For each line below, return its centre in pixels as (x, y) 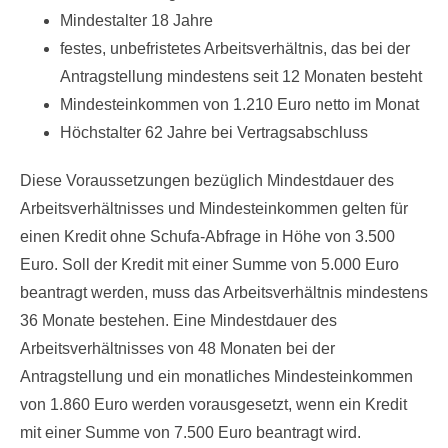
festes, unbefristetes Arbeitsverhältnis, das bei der (235, 48)
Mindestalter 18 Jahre (136, 20)
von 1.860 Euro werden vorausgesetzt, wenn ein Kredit (213, 404)
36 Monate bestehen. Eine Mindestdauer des (178, 320)
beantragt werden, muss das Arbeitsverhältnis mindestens (224, 292)
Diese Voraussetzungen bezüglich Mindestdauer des (207, 180)
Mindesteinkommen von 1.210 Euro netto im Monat (239, 104)
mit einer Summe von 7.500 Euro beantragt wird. (190, 432)
